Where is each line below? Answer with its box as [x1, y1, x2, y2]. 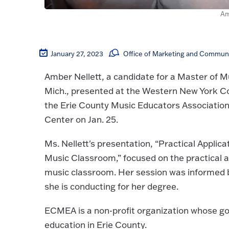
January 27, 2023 [51, 50, 104, 58]
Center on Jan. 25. [44, 114, 120, 125]
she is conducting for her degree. [44, 181, 178, 192]
